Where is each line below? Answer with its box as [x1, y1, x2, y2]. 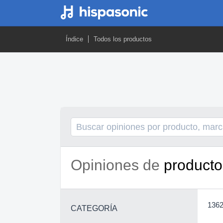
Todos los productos [94, 35, 152, 43]
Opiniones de [71, 157, 164, 173]
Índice [66, 35, 83, 43]
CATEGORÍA [71, 204, 117, 213]
